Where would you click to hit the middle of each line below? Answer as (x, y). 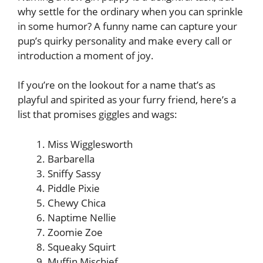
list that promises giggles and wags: (97, 114)
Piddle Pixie (74, 188)
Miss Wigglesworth (90, 144)
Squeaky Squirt (82, 247)
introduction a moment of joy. (86, 55)
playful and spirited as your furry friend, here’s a (127, 100)
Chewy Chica (77, 203)
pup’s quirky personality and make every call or (125, 41)
